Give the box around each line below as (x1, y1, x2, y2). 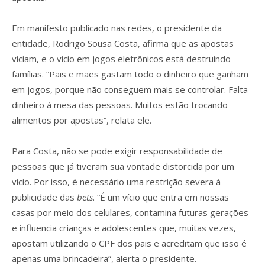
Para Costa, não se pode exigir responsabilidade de (12, 144, 222, 157)
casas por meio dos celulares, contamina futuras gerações (12, 206, 248, 218)
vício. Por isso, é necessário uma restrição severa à (12, 175, 221, 188)
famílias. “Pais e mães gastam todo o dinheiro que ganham (12, 67, 248, 80)
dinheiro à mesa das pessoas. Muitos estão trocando (12, 98, 228, 111)
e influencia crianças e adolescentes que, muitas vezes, (12, 221, 236, 234)
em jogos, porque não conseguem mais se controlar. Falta (12, 83, 248, 95)
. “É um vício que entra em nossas (93, 190, 229, 203)
